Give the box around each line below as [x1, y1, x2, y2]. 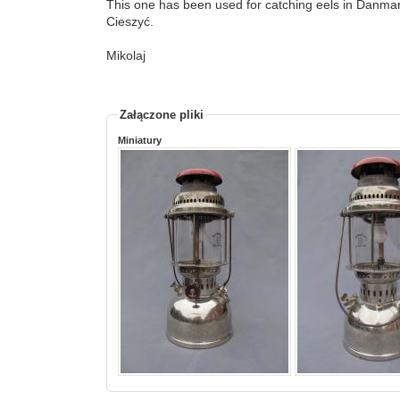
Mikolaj [106, 47, 146, 62]
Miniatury [118, 134, 162, 146]
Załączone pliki [120, 107, 204, 121]
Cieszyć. [106, 13, 154, 29]
